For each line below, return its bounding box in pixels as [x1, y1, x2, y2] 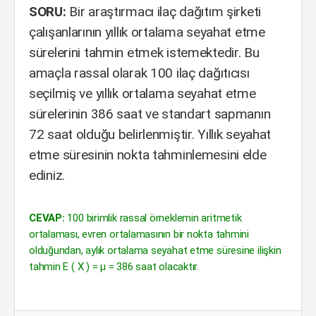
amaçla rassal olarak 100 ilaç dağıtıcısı [29, 65, 250, 81]
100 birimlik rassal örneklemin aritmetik [64, 212, 242, 224]
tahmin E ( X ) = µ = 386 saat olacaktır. [29, 260, 199, 273]
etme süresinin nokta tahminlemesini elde [29, 147, 267, 163]
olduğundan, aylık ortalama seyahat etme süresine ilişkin [29, 244, 281, 257]
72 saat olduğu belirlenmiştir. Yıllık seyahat [29, 126, 272, 142]
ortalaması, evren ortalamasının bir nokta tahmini [29, 228, 249, 241]
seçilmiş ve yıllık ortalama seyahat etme [29, 85, 256, 102]
